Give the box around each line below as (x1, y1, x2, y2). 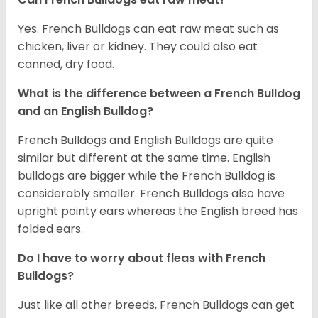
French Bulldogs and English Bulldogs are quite (18, 131, 273, 148)
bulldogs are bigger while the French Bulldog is (18, 167, 275, 184)
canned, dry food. (18, 55, 114, 72)
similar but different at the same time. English (18, 149, 270, 166)
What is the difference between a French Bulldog (18, 84, 300, 102)
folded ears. (18, 220, 83, 237)
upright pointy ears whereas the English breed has (18, 202, 298, 219)
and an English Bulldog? (18, 102, 156, 119)
